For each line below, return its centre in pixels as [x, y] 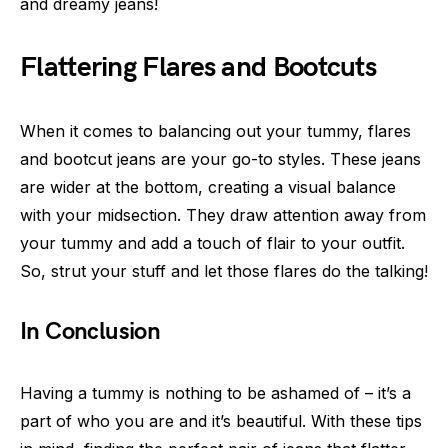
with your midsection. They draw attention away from [223, 215]
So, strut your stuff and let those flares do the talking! [224, 271]
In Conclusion [90, 332]
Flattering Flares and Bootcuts [198, 68]
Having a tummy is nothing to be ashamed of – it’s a [215, 393]
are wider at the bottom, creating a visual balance [208, 187]
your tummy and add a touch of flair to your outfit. [212, 243]
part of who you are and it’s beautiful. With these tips [221, 421]
